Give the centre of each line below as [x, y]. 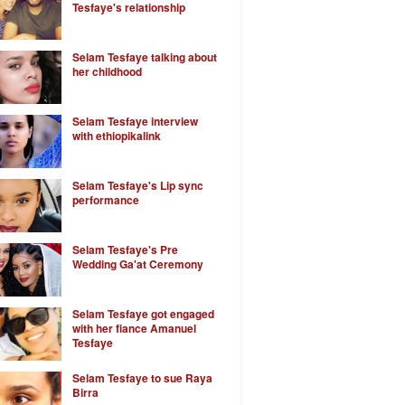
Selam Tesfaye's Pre [125, 250]
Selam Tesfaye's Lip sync [137, 185]
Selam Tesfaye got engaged [143, 314]
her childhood [107, 71]
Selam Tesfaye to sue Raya [142, 378]
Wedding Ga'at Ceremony [137, 264]
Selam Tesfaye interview [135, 121]
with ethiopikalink [116, 136]
